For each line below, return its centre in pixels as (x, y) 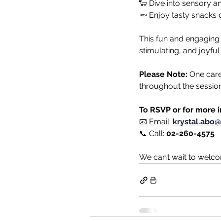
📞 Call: (153, 133)
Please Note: (163, 74)
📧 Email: (156, 122)
